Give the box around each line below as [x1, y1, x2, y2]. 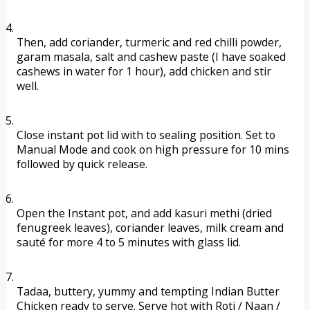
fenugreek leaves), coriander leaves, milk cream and [16, 220, 284, 235]
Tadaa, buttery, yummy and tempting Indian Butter [16, 284, 280, 299]
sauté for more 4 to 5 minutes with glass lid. [16, 235, 244, 250]
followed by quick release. [16, 156, 147, 172]
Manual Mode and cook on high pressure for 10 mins [16, 142, 289, 157]
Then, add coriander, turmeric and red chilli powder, [16, 35, 282, 50]
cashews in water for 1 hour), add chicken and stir [16, 64, 271, 79]
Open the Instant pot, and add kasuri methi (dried [16, 206, 272, 221]
